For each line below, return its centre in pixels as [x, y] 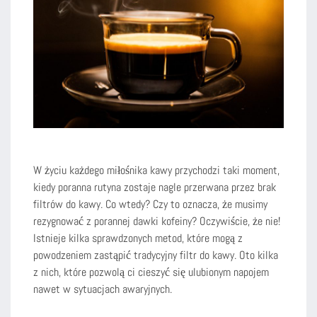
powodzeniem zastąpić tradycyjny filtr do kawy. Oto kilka [156, 255]
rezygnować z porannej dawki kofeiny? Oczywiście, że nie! [157, 221]
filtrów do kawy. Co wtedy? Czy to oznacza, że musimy [150, 204]
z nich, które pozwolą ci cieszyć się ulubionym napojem [151, 272]
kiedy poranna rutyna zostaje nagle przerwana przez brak [155, 187]
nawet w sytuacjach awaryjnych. [103, 289]
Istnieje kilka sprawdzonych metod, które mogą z [138, 238]
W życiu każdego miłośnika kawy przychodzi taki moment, [156, 170]
